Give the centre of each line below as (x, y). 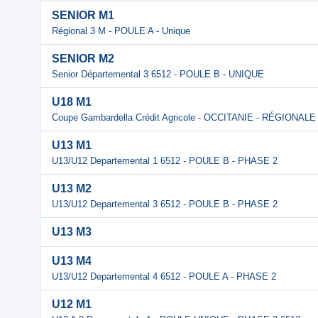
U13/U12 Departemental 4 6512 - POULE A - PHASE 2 (164, 276)
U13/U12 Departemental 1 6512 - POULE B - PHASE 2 (165, 161)
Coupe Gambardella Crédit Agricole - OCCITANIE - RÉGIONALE (184, 117)
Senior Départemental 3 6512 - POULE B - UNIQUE (158, 74)
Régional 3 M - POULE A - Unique (121, 31)
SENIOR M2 (83, 59)
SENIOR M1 (83, 15)
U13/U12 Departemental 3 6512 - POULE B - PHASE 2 (165, 204)
